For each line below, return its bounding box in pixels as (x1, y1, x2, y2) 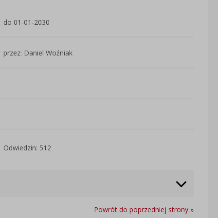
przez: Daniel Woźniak (3, 48, 73, 57)
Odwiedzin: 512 (3, 143, 52, 152)
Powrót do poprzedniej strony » (93, 205, 194, 215)
